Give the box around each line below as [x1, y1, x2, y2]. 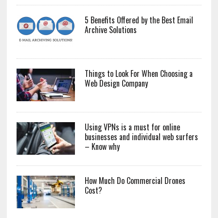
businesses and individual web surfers [84, 131, 198, 143]
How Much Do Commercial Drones [84, 175, 185, 187]
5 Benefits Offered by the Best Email [84, 14, 193, 26]
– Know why [84, 141, 120, 153]
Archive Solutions [84, 24, 137, 36]
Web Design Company [84, 77, 148, 90]
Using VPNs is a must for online [84, 121, 180, 133]
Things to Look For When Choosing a [84, 68, 193, 80]
